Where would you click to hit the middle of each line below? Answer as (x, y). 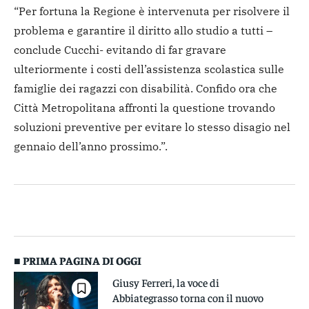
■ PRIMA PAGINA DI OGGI (78, 260)
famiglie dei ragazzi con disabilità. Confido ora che (146, 89)
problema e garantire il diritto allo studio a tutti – (143, 31)
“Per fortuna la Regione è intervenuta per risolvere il (152, 11)
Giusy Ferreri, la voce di (166, 282)
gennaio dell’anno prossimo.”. (91, 147)
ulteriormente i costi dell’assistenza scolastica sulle (149, 69)
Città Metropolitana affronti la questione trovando (144, 108)
